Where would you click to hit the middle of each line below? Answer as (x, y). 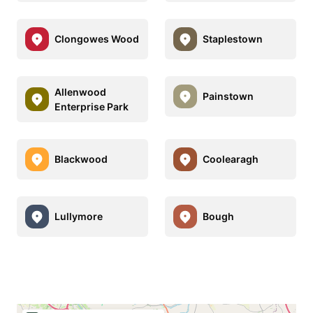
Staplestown (233, 39)
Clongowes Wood (97, 39)
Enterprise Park (92, 106)
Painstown (228, 96)
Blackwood (81, 159)
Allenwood (80, 92)
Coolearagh (231, 159)
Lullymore (79, 217)
